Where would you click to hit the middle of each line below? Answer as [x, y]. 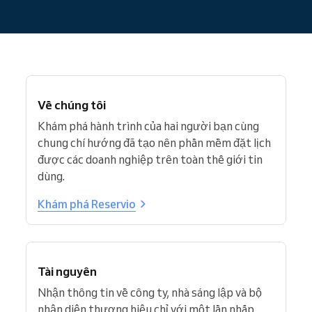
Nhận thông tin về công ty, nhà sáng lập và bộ [150, 292]
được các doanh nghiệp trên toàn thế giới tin [150, 159]
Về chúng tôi [72, 105]
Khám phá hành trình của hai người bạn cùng [148, 126]
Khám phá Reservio [87, 204]
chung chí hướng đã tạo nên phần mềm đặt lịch [154, 143]
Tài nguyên [67, 271]
